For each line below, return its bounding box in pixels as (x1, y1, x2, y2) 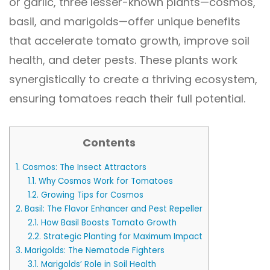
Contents (83, 134, 136, 150)
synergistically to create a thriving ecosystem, (9, 71, 257, 87)
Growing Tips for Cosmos (38, 189, 143, 201)
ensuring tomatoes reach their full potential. (9, 90, 245, 106)
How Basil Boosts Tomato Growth (38, 217, 177, 229)
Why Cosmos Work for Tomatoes (36, 175, 173, 187)
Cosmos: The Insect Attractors (20, 162, 146, 174)
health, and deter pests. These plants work (9, 52, 237, 67)
